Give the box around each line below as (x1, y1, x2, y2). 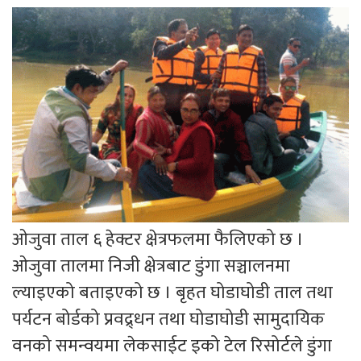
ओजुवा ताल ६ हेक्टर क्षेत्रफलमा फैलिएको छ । (12, 224, 304, 255)
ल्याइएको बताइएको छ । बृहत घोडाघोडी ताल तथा (12, 277, 333, 308)
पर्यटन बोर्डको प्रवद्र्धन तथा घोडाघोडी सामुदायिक (12, 304, 325, 334)
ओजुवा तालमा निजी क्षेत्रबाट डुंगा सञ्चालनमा (12, 251, 290, 281)
